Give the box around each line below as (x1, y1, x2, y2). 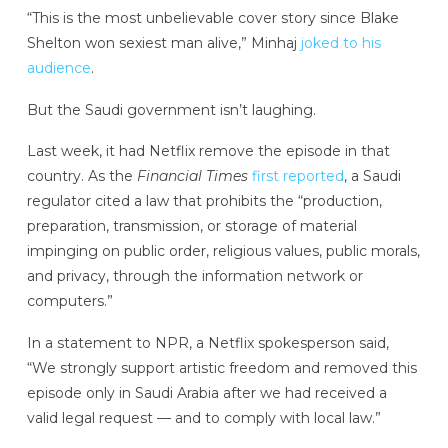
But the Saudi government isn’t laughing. (26, 100, 316, 119)
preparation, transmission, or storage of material (26, 217, 357, 236)
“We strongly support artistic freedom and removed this (26, 359, 417, 378)
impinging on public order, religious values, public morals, (26, 242, 420, 261)
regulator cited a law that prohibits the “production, (26, 192, 382, 211)
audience (26, 58, 91, 77)
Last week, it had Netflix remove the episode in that (26, 142, 390, 161)
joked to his (300, 33, 381, 52)
